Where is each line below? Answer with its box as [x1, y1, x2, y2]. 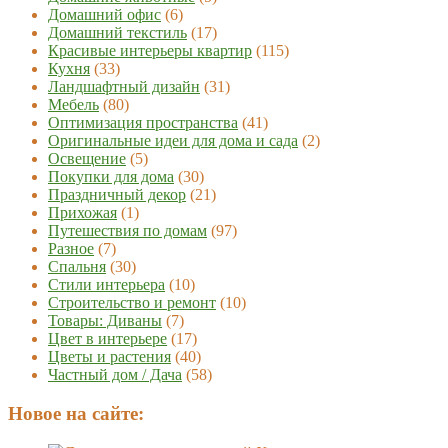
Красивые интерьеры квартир [48, 42, 252, 60]
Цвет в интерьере [48, 330, 167, 348]
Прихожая [48, 204, 117, 222]
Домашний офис [48, 6, 161, 24]
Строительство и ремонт [48, 294, 216, 312]
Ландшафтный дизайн [48, 78, 200, 96]
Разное [48, 240, 94, 258]
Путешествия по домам [48, 222, 207, 240]
